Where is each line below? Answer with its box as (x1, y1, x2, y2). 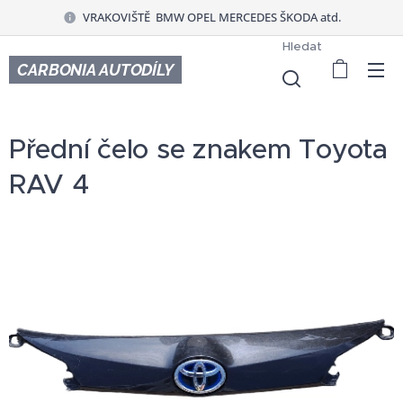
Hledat (282, 38, 323, 54)
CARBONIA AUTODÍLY (16, 59, 174, 79)
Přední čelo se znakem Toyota (9, 132, 388, 166)
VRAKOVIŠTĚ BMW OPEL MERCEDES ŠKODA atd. (82, 8, 341, 25)
